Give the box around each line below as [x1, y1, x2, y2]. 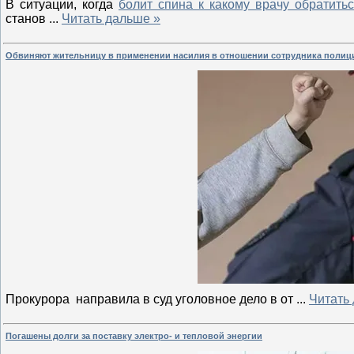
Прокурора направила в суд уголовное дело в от [6, 292, 296, 306]
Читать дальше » [62, 12, 160, 26]
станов [6, 12, 49, 26]
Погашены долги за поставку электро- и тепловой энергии [6, 330, 262, 341]
